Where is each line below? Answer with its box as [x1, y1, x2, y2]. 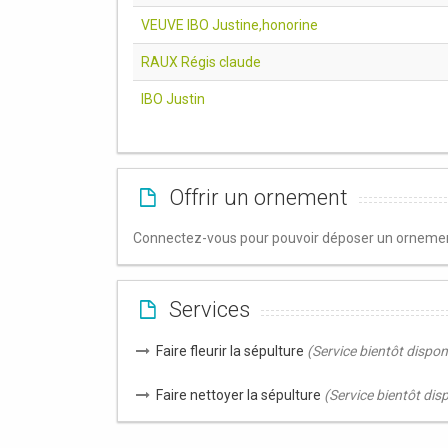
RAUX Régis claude [141, 53, 261, 70]
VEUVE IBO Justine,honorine [141, 16, 318, 33]
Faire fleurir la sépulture [155, 342, 307, 359]
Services [163, 297, 250, 322]
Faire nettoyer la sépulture [155, 386, 324, 403]
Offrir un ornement [163, 184, 348, 210]
